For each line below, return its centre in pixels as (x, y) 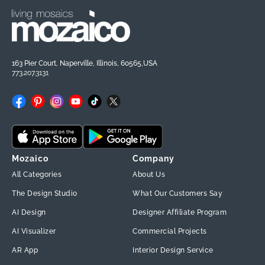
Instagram (71, 107)
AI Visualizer (34, 232)
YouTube (86, 107)
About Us (149, 175)
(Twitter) (124, 122)
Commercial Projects (170, 232)
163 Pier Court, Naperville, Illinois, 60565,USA (85, 64)
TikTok (101, 107)
